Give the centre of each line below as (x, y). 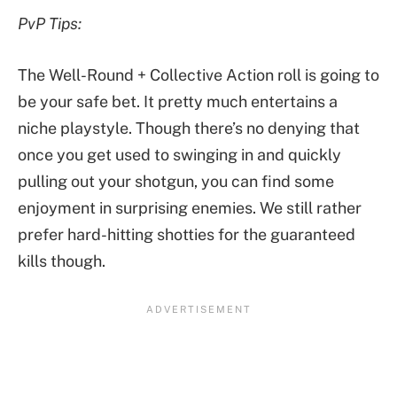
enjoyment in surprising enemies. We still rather (190, 207)
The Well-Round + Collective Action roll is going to (198, 74)
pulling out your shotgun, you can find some (176, 181)
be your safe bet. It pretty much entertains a (178, 101)
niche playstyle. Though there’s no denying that (189, 128)
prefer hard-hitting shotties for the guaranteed (187, 234)
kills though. (62, 261)
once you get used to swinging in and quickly (179, 154)
